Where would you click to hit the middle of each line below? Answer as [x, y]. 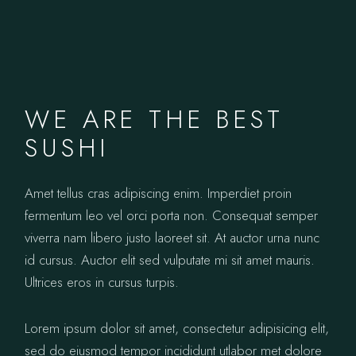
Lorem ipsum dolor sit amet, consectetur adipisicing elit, [177, 328]
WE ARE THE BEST [154, 119]
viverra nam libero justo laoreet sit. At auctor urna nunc [172, 237]
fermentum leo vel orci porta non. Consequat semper [172, 215]
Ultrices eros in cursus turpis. [102, 282]
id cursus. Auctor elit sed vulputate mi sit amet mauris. [170, 259]
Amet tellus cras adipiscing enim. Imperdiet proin [159, 193]
